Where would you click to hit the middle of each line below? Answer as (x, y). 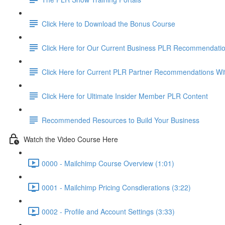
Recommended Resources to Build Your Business (121, 120)
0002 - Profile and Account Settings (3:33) (108, 211)
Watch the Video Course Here (71, 139)
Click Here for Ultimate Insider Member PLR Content (125, 96)
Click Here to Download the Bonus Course (108, 23)
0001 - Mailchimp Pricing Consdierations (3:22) (116, 187)
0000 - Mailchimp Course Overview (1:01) (108, 163)
